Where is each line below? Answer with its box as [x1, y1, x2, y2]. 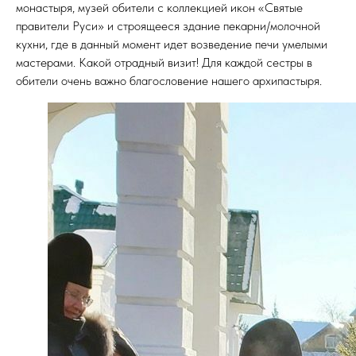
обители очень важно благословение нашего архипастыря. [16, 73, 322, 88]
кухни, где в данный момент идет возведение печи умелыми [16, 37, 327, 52]
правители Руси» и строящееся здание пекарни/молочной [16, 18, 320, 33]
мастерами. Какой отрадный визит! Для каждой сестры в [16, 55, 312, 70]
